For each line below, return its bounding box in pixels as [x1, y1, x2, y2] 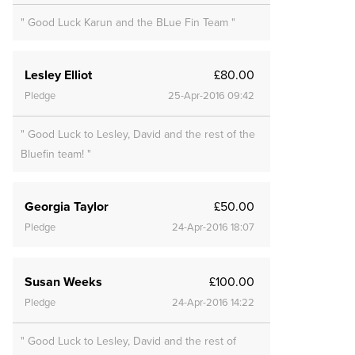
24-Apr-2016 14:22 [172, 296, 254, 309]
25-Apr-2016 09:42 [168, 89, 254, 102]
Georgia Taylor [25, 198, 109, 215]
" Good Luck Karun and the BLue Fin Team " [21, 15, 235, 29]
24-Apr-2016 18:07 [172, 220, 254, 234]
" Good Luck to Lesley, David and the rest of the [21, 127, 255, 141]
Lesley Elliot [25, 67, 92, 83]
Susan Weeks [25, 273, 102, 290]
